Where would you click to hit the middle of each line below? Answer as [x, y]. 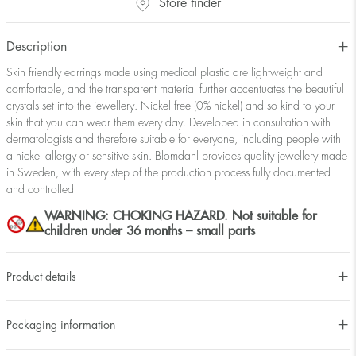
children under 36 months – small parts [150, 232]
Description [37, 46]
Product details [41, 276]
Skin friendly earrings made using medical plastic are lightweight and [164, 73]
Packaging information [61, 325]
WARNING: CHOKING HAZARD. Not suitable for [181, 217]
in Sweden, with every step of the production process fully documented [168, 173]
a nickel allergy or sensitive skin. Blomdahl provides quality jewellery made [177, 156]
